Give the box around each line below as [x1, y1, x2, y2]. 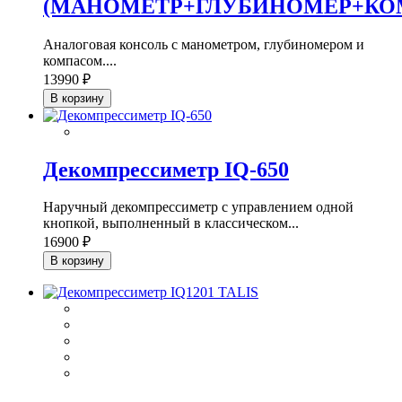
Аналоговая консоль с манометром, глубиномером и [43, 36, 364, 52]
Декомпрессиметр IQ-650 [43, 157, 289, 181]
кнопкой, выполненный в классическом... [43, 215, 299, 232]
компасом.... [43, 52, 117, 68]
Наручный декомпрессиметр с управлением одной [43, 199, 354, 215]
